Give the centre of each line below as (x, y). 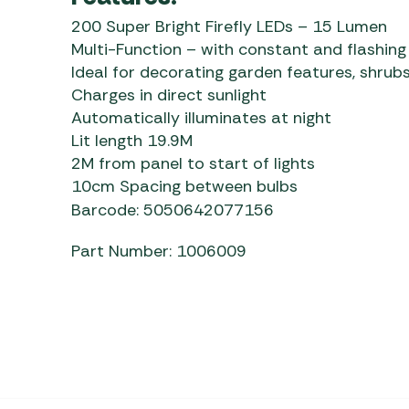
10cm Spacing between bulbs (184, 186)
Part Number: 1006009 (158, 251)
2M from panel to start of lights (193, 163)
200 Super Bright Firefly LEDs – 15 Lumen (229, 26)
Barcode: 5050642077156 (172, 210)
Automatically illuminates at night (201, 117)
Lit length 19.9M (131, 140)
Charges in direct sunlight (168, 94)
